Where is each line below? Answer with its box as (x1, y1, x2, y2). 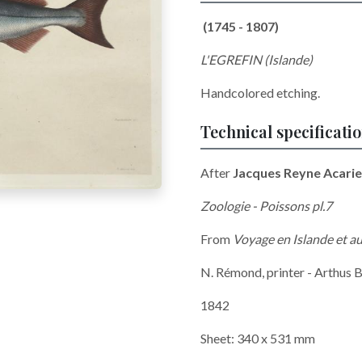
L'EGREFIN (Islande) (200, 52, 313, 67)
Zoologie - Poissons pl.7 (200, 198, 332, 213)
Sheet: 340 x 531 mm (200, 330, 318, 346)
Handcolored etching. (200, 85, 320, 100)
